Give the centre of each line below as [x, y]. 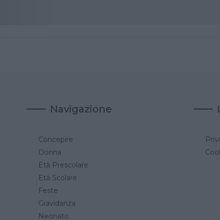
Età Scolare [58, 178]
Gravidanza [57, 203]
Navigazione [81, 109]
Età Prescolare [63, 165]
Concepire [56, 139]
